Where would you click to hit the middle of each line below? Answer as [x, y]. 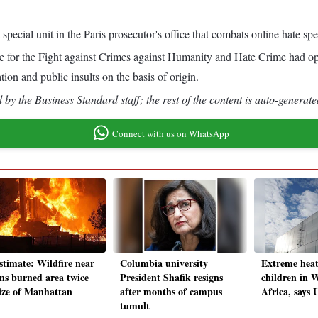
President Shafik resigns [171, 278]
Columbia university [164, 263]
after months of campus [171, 292]
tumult [135, 306]
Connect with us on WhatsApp [170, 133]
